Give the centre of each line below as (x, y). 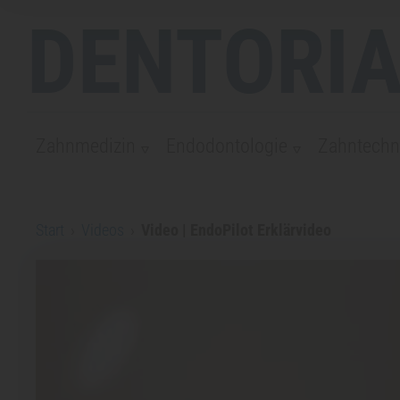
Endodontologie (227, 146)
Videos (103, 230)
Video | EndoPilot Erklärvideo (236, 230)
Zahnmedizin (86, 146)
